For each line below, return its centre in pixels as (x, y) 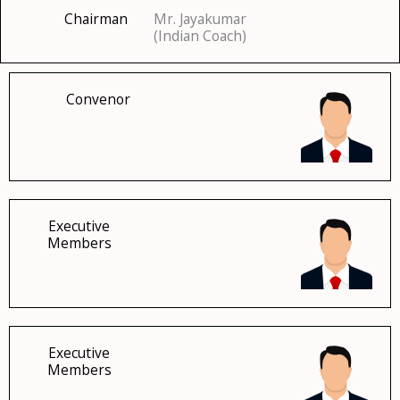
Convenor (99, 99)
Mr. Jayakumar (200, 18)
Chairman (96, 18)
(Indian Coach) (200, 35)
